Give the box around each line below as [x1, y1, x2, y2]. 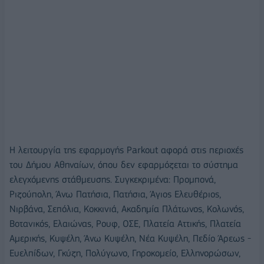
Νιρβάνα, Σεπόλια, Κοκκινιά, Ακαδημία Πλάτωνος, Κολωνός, [9, 203, 244, 214]
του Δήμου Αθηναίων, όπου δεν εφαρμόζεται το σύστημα [9, 159, 238, 170]
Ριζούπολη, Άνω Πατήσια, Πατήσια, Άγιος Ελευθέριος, [9, 188, 221, 200]
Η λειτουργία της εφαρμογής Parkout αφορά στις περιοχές [9, 144, 243, 156]
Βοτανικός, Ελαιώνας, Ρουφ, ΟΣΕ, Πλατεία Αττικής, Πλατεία [9, 217, 241, 229]
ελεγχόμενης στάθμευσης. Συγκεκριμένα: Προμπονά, [9, 173, 216, 185]
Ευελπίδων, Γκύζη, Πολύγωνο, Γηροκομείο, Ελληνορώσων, [9, 247, 240, 259]
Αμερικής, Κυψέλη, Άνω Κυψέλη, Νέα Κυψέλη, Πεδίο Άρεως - [9, 232, 251, 244]
